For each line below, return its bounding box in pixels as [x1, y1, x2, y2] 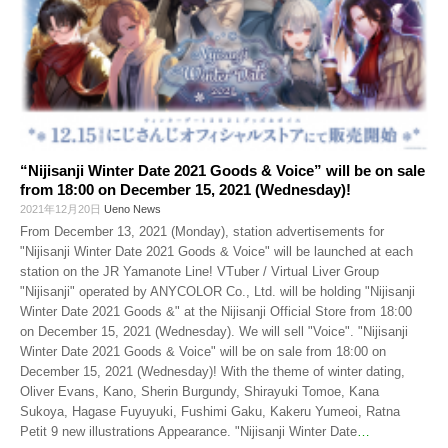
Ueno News [104, 202, 161, 215]
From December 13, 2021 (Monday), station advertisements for [20, 223, 384, 239]
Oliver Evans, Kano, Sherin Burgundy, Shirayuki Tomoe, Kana [20, 383, 379, 399]
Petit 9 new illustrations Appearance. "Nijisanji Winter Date [20, 423, 357, 439]
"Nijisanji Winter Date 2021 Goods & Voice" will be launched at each [20, 243, 413, 259]
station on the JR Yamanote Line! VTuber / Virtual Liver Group [20, 263, 379, 279]
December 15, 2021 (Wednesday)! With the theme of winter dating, [20, 363, 405, 379]
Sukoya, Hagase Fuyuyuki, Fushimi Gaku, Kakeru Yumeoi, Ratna [20, 403, 400, 419]
